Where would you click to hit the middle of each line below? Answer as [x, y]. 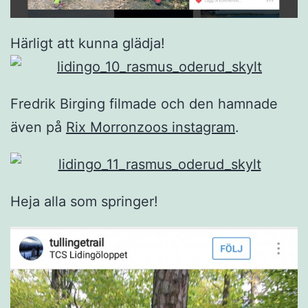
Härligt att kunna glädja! [88, 44]
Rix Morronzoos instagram [151, 128]
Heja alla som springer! [84, 202]
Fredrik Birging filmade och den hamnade [144, 104]
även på [38, 128]
